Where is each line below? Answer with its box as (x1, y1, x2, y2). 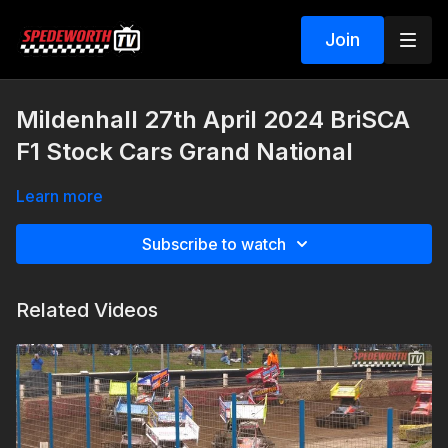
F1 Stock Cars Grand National (16, 137, 353, 166)
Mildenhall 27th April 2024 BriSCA (16, 105, 410, 134)
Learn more (16, 186, 103, 206)
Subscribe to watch (142, 234, 286, 254)
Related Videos (16, 298, 158, 322)
